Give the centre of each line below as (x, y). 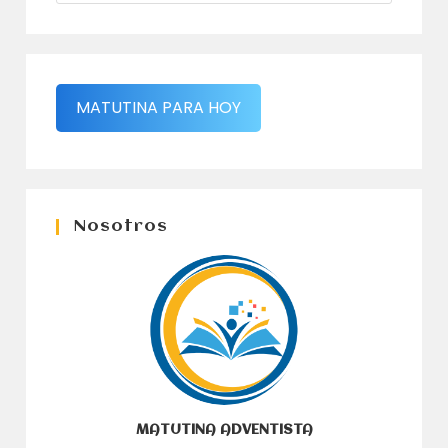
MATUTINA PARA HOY (159, 107)
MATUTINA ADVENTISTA (224, 429)
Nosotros (121, 226)
